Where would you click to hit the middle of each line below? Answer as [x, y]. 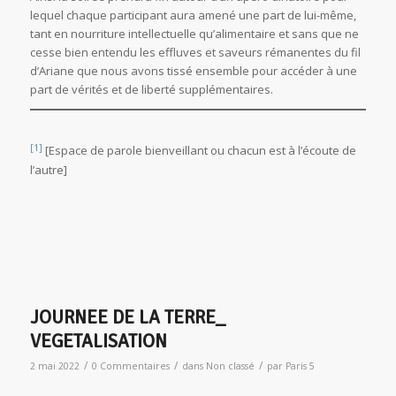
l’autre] [48, 169]
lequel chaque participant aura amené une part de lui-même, [193, 15]
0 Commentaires [130, 366]
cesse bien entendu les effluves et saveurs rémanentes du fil [195, 53]
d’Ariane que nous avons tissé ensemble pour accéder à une [193, 71]
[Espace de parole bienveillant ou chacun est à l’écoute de [199, 151]
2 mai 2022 [54, 366]
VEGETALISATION [98, 341]
